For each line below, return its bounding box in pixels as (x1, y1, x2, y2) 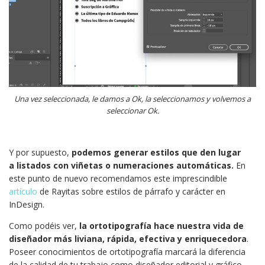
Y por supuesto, (9, 147, 72, 159)
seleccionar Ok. (106, 105, 159, 117)
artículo (9, 186, 37, 198)
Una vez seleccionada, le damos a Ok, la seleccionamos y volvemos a (14, 93, 251, 105)
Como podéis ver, (9, 220, 79, 232)
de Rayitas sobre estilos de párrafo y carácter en (37, 186, 225, 198)
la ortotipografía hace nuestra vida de (79, 220, 244, 232)
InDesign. (9, 199, 44, 211)
